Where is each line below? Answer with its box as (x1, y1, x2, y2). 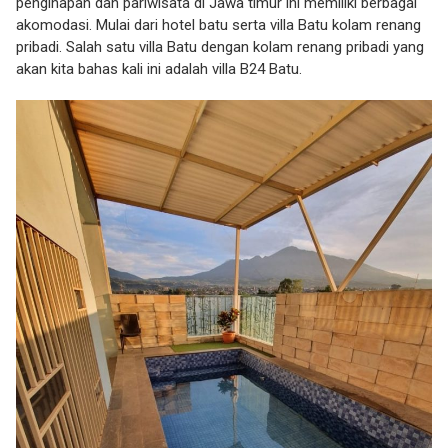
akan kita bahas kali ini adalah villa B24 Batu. (16, 60, 302, 78)
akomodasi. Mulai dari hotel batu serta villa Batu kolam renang (16, 16, 421, 34)
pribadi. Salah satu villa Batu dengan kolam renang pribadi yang (16, 38, 424, 56)
